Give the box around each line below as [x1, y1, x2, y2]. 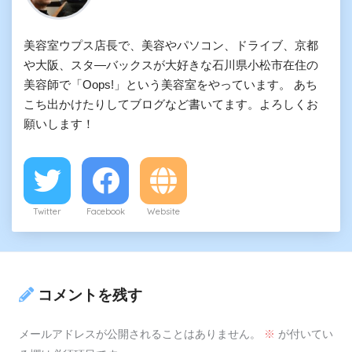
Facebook [86, 206, 125, 218]
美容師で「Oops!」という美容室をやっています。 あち [24, 78, 317, 92]
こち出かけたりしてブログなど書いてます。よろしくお [24, 97, 318, 112]
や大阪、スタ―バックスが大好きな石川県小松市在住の [24, 58, 318, 72]
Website [147, 206, 180, 218]
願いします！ [24, 117, 94, 131]
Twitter [33, 206, 61, 218]
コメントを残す [38, 286, 142, 303]
